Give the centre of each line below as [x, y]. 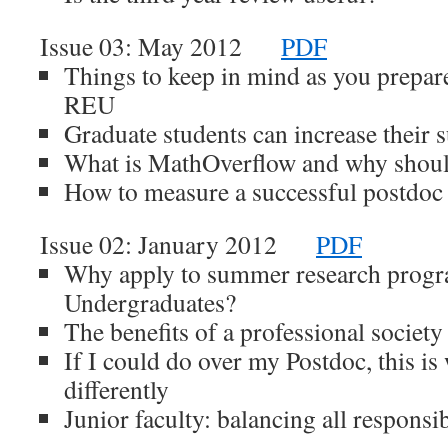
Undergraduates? [150, 302]
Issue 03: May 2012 [160, 46]
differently [116, 389]
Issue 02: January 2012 [178, 244]
